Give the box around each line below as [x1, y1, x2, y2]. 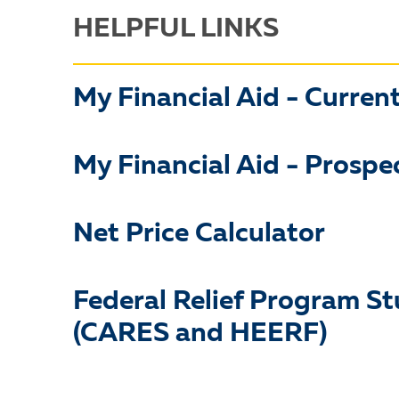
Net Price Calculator [73, 221, 325, 248]
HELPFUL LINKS [73, 16, 279, 43]
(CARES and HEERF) [73, 321, 327, 347]
